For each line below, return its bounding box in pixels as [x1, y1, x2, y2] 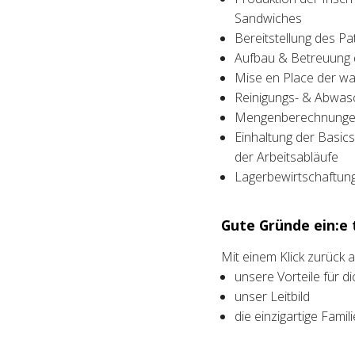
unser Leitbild [235, 288, 310, 306]
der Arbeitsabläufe [235, 148, 338, 166]
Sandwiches [235, 10, 302, 28]
